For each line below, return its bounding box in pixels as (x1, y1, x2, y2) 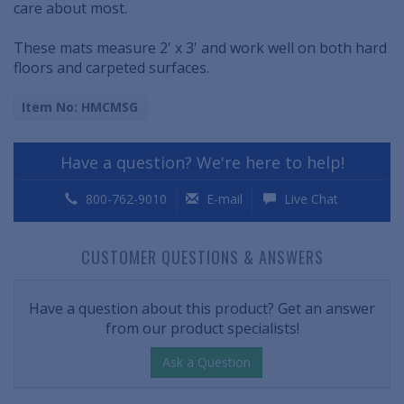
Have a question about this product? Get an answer (29, 298, 375, 319)
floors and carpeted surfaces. (14, 58, 209, 78)
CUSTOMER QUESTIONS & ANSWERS (80, 245, 324, 270)
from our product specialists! (105, 318, 299, 339)
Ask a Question (162, 353, 251, 372)
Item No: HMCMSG (22, 97, 139, 115)
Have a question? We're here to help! (60, 151, 344, 174)
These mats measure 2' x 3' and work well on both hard (14, 38, 387, 59)
